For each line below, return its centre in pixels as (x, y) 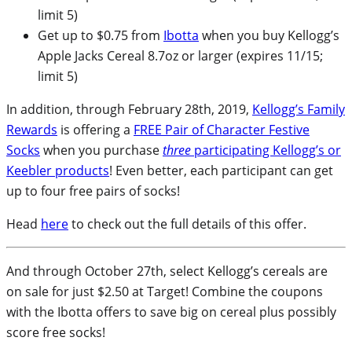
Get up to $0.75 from (101, 35)
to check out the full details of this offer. (187, 224)
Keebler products (58, 170)
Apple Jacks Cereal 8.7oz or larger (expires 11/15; (180, 55)
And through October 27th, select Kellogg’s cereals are (167, 271)
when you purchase (101, 150)
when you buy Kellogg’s (269, 35)
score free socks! (56, 332)
